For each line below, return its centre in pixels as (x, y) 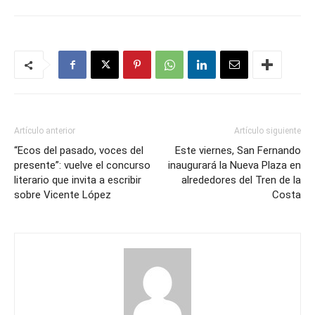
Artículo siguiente (268, 130)
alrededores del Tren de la (241, 180)
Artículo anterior (45, 130)
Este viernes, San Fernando (238, 150)
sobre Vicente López (64, 194)
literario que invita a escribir (78, 180)
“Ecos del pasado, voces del (79, 150)
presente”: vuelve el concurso (82, 165)
